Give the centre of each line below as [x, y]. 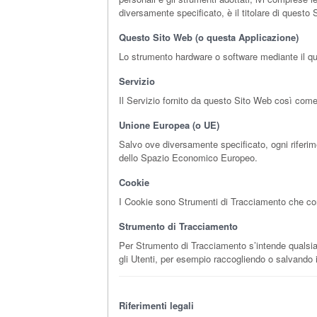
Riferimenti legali [156, 305]
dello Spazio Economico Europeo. [188, 157]
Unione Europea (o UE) [169, 125]
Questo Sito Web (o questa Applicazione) [209, 37]
